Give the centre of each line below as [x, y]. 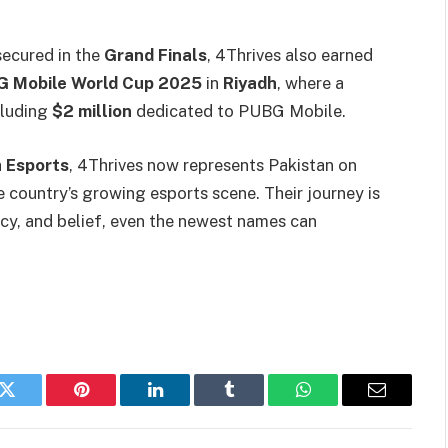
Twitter [31, 404]
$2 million [92, 111]
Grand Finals [155, 55]
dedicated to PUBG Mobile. [239, 111]
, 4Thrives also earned [290, 55]
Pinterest [111, 404]
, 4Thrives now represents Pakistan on [213, 164]
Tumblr [254, 404]
